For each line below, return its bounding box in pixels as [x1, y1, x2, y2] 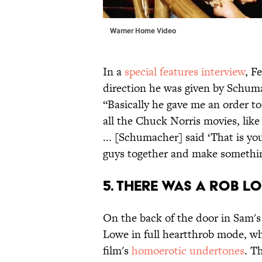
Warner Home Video [110, 25, 176, 36]
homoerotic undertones [132, 242, 244, 258]
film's [103, 242, 132, 258]
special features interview [125, 63, 245, 80]
